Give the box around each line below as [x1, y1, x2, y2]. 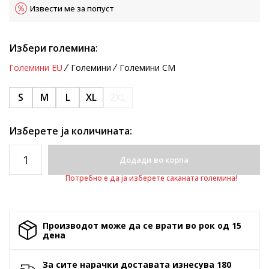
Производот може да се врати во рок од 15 [43, 219, 241, 231]
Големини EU [9, 62, 62, 73]
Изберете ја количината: [9, 124, 132, 138]
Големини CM [119, 62, 175, 73]
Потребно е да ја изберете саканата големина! [65, 173, 237, 183]
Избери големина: [9, 41, 98, 55]
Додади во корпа [119, 154, 189, 165]
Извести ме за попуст [30, 3, 114, 14]
